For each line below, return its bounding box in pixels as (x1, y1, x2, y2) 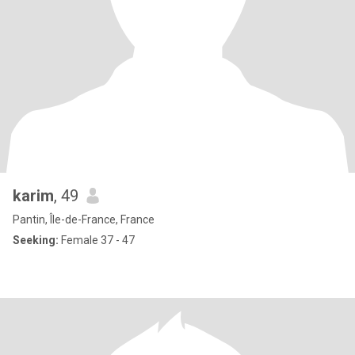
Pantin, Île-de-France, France (13, 213, 155, 226)
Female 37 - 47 (59, 234, 135, 246)
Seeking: (13, 234, 59, 246)
